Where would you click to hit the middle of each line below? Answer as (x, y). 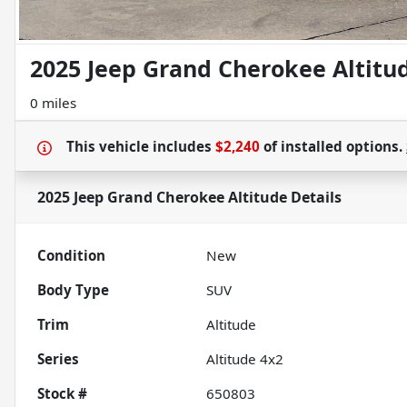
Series (58, 359)
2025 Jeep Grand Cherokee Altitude (162, 198)
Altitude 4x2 (245, 359)
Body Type (73, 290)
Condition (71, 256)
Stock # (62, 394)
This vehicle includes (141, 147)
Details (314, 198)
